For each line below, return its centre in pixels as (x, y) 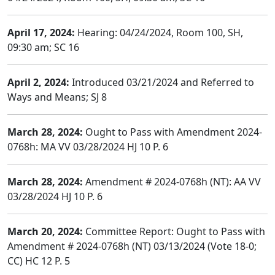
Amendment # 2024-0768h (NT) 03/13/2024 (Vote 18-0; (132, 246)
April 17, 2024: (41, 33)
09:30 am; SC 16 (43, 47)
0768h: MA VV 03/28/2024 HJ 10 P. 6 (88, 147)
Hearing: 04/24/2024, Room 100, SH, (159, 33)
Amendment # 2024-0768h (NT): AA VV (172, 182)
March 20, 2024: (45, 231)
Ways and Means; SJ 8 (57, 97)
